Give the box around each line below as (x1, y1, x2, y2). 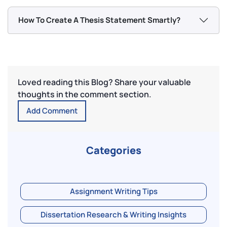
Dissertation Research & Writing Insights (41, 209, 186, 220)
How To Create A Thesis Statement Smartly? (18, 15, 180, 26)
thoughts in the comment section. (18, 89, 152, 100)
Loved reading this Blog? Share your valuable (18, 77, 191, 88)
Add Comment (26, 105, 78, 117)
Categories (86, 143, 141, 158)
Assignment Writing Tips (69, 186, 158, 197)
